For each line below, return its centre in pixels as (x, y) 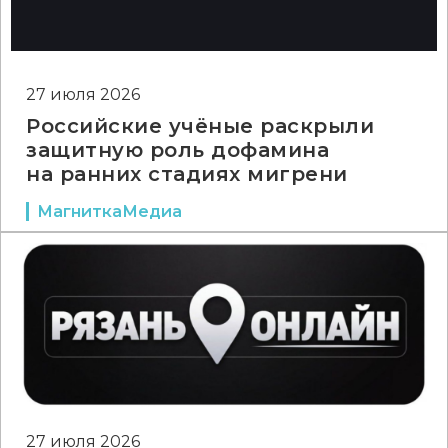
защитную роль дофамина (177, 150)
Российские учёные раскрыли (200, 126)
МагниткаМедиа (109, 211)
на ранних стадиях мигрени (187, 174)
